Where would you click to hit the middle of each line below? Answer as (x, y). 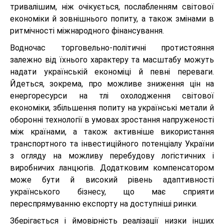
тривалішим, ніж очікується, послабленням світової (112, 7)
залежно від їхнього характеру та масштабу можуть (112, 60)
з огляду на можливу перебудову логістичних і (112, 156)
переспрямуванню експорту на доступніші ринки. (104, 204)
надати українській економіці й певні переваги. (112, 72)
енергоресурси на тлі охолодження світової (112, 96)
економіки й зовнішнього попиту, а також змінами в (112, 19)
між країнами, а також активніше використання (112, 132)
